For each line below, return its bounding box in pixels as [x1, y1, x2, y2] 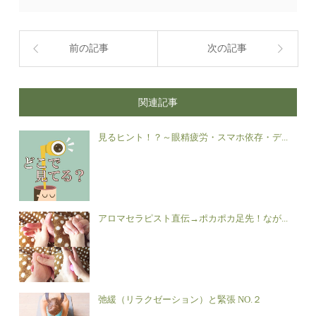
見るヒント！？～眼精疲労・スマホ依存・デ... [98, 132, 288, 143]
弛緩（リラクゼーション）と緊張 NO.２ [98, 294, 262, 305]
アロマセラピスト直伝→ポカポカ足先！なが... [98, 213, 288, 224]
